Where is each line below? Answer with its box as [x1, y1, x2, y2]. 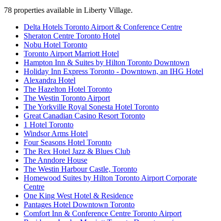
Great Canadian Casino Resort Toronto [24, 111, 145, 120]
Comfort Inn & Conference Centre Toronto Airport [24, 209, 182, 218]
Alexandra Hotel [24, 76, 75, 85]
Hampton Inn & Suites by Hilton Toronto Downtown [24, 58, 189, 67]
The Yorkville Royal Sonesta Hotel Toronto [24, 103, 159, 111]
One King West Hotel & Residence [24, 191, 133, 200]
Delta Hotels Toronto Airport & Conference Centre [24, 23, 182, 32]
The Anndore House [24, 156, 87, 165]
